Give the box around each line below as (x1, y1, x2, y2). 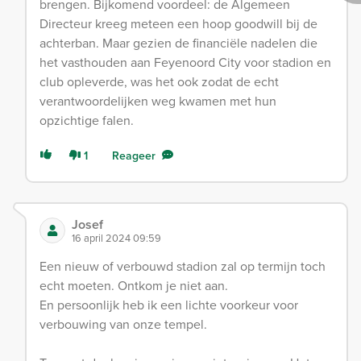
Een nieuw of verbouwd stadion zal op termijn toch (39, 256, 326, 276)
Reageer (112, 147, 156, 164)
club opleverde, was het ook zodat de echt (39, 72, 279, 91)
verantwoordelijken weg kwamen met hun (39, 91, 276, 110)
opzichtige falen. (39, 110, 134, 130)
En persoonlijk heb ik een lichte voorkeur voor (39, 295, 298, 314)
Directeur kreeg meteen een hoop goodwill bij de (39, 14, 317, 33)
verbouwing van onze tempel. (39, 314, 207, 334)
